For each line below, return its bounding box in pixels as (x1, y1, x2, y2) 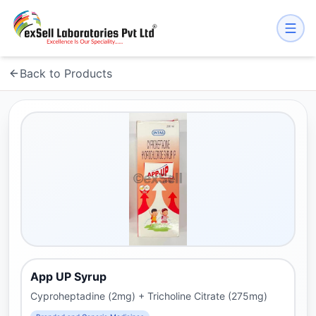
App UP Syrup (30, 269, 107, 284)
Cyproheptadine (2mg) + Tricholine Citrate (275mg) (30, 290, 267, 302)
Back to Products (20, 66, 112, 80)
